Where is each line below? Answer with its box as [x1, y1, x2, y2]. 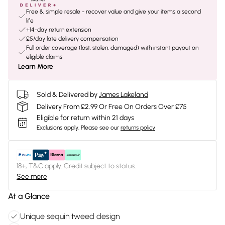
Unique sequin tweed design [20, 211, 120, 221]
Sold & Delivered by [37, 90, 97, 99]
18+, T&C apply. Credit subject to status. [17, 162, 136, 170]
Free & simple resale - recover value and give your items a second [26, 8, 201, 15]
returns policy [121, 124, 155, 131]
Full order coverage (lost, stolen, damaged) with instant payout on [26, 44, 198, 51]
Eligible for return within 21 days [37, 114, 134, 122]
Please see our [81, 124, 119, 131]
